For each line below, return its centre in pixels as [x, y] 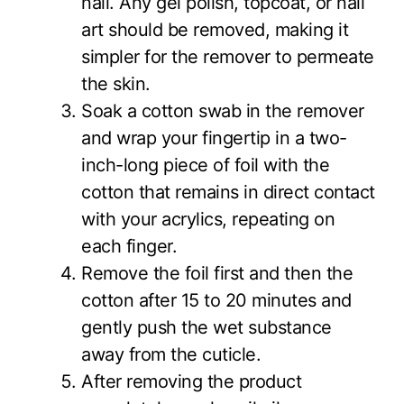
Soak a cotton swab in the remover [223, 110]
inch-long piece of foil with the [205, 165]
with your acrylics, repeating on [208, 219]
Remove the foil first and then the [217, 273]
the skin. [116, 83]
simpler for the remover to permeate [228, 56]
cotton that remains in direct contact [228, 192]
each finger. [129, 246]
